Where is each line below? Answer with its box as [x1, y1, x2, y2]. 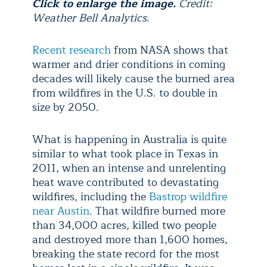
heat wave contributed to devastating [32, 173, 219, 191]
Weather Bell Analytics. [32, 9, 150, 27]
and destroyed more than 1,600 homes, [32, 231, 228, 249]
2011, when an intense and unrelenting [32, 159, 226, 177]
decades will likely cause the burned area [32, 70, 235, 88]
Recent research [32, 41, 111, 59]
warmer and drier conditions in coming [32, 55, 225, 73]
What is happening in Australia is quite [32, 131, 226, 148]
